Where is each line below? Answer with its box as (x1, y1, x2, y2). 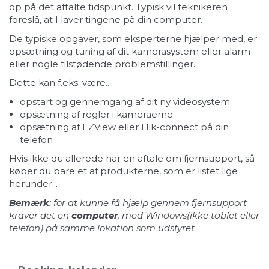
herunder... (9, 178, 58, 190)
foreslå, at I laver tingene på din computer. (9, 14, 202, 26)
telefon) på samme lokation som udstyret (9, 222, 195, 234)
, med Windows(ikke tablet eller (118, 209, 259, 221)
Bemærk (9, 196, 49, 208)
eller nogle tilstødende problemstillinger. (9, 58, 195, 70)
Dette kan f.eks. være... (9, 77, 111, 89)
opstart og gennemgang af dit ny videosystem (20, 95, 230, 107)
